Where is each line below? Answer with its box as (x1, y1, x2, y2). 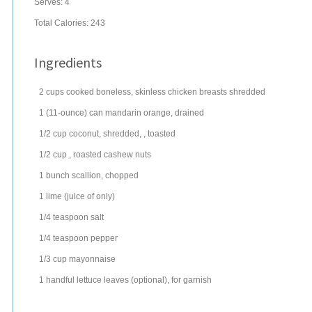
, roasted (69, 150, 102, 159)
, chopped (101, 171, 139, 180)
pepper (91, 233, 118, 243)
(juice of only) (64, 192, 115, 201)
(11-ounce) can (46, 108, 103, 118)
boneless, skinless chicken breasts (96, 87, 227, 97)
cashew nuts (104, 150, 151, 159)
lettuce (77, 275, 102, 285)
